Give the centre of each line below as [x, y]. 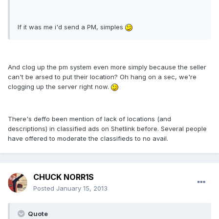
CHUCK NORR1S [64, 177]
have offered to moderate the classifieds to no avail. [88, 139]
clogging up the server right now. [59, 87]
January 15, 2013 [82, 188]
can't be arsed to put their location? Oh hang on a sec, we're [102, 77]
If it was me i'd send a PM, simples [71, 27]
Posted [45, 188]
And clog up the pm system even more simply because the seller [107, 67]
